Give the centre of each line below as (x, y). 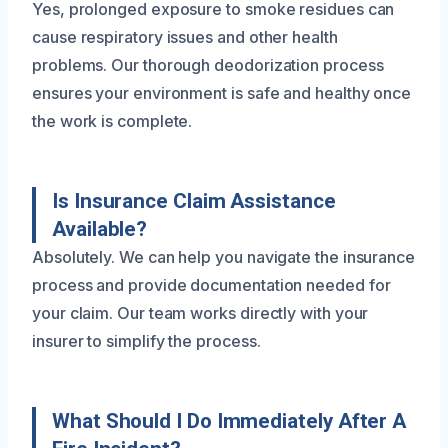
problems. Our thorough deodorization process (208, 64)
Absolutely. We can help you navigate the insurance (224, 256)
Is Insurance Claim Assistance (194, 200)
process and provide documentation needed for (211, 284)
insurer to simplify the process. (146, 340)
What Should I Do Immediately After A (229, 420)
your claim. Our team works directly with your (200, 312)
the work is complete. (112, 120)
